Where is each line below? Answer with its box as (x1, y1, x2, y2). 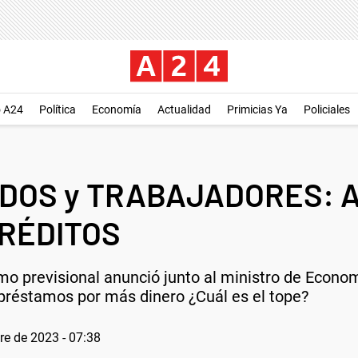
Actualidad (157, 103, 211, 116)
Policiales (304, 103, 350, 116)
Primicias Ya (227, 103, 288, 116)
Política (39, 103, 76, 116)
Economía (92, 103, 141, 116)
